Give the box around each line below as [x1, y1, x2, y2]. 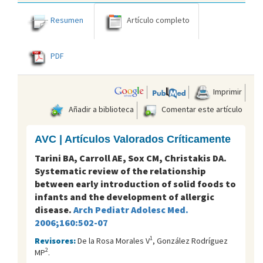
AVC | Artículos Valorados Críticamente [35, 133, 231, 145]
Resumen [50, 14, 83, 25]
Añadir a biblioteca [67, 103, 134, 114]
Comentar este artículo [160, 103, 242, 114]
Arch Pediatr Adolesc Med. [73, 203, 188, 215]
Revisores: [35, 235, 77, 246]
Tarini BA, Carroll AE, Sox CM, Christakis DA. [35, 151, 227, 164]
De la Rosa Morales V [77, 235, 150, 246]
